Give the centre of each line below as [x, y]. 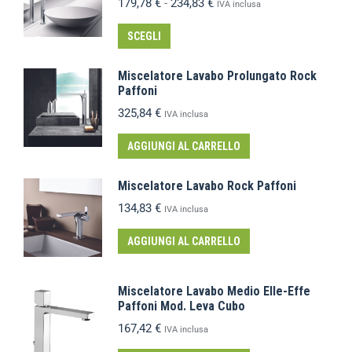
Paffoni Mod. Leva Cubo [181, 306]
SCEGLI [144, 36]
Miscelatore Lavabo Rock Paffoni [207, 185]
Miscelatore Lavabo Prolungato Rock [217, 75]
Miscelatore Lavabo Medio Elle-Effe [214, 291]
